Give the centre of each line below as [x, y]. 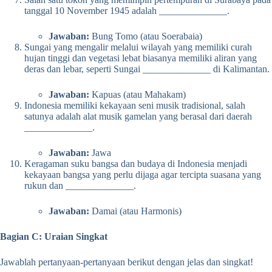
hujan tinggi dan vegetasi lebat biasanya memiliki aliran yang [141, 58]
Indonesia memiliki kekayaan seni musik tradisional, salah [135, 105]
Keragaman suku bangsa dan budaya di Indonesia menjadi [136, 163]
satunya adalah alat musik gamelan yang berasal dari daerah [138, 116]
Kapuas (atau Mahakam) [138, 94]
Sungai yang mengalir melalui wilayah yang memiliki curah [138, 47]
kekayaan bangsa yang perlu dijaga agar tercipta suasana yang [143, 174]
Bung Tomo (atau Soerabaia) [146, 36]
